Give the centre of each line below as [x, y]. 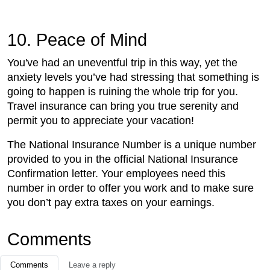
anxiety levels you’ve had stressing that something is [133, 77]
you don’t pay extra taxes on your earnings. [111, 203]
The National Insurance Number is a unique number [132, 145]
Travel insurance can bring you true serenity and [123, 106]
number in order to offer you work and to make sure [130, 188]
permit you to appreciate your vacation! [101, 121]
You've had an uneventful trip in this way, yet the [122, 63]
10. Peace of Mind [77, 40]
